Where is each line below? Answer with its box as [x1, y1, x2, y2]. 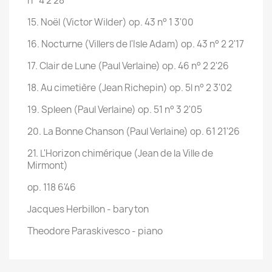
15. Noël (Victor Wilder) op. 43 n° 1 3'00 [27, 16, 194, 29]
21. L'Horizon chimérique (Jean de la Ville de [27, 147, 213, 160]
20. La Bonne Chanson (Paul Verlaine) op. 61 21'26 [27, 125, 240, 138]
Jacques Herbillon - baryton [27, 203, 149, 216]
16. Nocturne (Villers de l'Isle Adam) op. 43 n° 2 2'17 [27, 38, 244, 50]
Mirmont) [27, 159, 68, 172]
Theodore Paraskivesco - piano [27, 225, 165, 237]
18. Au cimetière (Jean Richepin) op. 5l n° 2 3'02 [27, 81, 232, 94]
